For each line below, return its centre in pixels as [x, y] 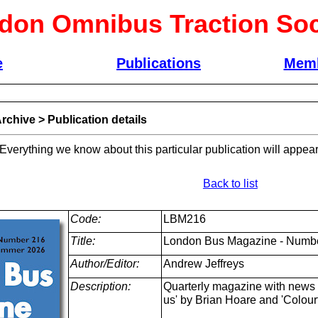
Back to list [230, 183]
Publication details [97, 120]
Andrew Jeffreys [203, 264]
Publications [159, 63]
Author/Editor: [104, 264]
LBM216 [184, 219]
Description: [100, 286]
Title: [82, 241]
